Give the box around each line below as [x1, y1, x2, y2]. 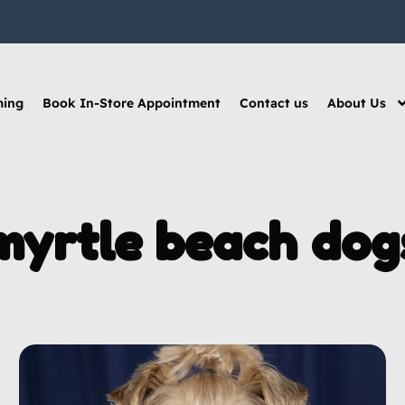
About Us [326, 94, 386, 111]
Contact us [239, 94, 308, 111]
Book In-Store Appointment [42, 94, 221, 111]
